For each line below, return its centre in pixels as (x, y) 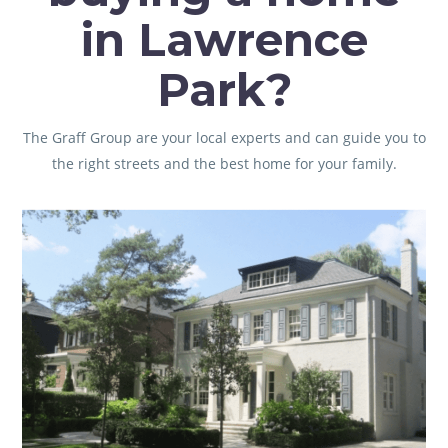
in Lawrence (224, 39)
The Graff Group (79, 137)
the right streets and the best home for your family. (224, 163)
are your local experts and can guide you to (280, 137)
